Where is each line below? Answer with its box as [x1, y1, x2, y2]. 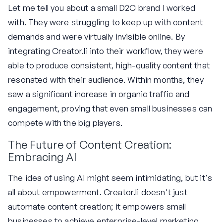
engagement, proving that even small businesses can [8, 103, 213, 114]
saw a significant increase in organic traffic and [8, 89, 190, 100]
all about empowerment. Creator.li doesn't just [8, 186, 187, 197]
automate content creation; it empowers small [8, 201, 186, 212]
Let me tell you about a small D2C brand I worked [8, 2, 196, 13]
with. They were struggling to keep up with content [8, 17, 203, 28]
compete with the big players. [8, 117, 122, 128]
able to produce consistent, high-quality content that [8, 60, 210, 71]
